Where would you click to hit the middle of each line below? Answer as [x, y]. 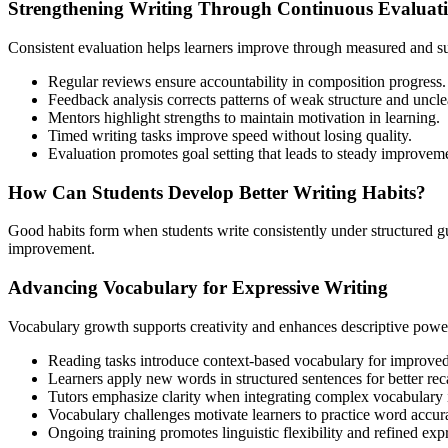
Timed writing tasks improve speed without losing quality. [230, 135]
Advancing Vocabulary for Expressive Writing [198, 288]
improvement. [51, 249]
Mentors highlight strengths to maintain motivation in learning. [244, 117]
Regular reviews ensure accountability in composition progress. [247, 81]
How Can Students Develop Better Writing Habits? [217, 192]
